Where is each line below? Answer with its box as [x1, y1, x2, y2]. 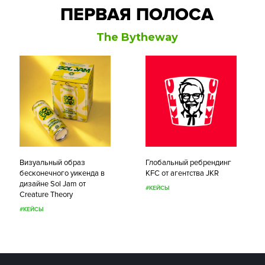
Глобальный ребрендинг [146, 158, 232, 167]
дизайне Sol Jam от [20, 179, 86, 189]
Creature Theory [20, 190, 73, 199]
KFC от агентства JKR [146, 169, 219, 178]
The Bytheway [96, 31, 178, 44]
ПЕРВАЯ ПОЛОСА [60, 4, 214, 25]
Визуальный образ [20, 158, 86, 167]
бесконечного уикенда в [20, 169, 105, 178]
